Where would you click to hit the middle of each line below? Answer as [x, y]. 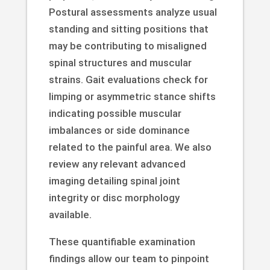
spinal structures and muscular [120, 62]
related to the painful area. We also [130, 147]
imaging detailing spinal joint [114, 181]
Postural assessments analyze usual [133, 12]
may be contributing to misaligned [127, 46]
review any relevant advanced [117, 164]
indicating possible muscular [115, 113]
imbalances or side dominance [119, 130]
